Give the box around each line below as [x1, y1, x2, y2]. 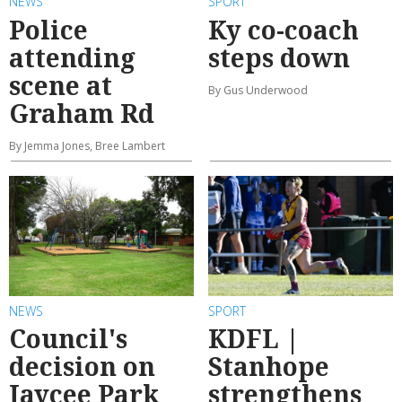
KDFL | [208, 321, 300, 356]
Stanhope [208, 349, 329, 384]
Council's [9, 321, 127, 356]
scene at [9, 67, 112, 102]
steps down [208, 39, 350, 74]
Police [9, 12, 88, 47]
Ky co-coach [208, 12, 359, 47]
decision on [9, 349, 155, 384]
